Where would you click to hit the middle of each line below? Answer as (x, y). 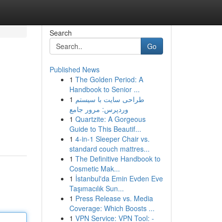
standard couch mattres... (109, 149)
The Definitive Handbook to (118, 159)
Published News (74, 69)
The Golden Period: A (109, 79)
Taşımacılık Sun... (96, 188)
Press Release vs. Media (114, 198)
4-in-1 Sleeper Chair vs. (112, 139)
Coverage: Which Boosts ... (112, 208)
